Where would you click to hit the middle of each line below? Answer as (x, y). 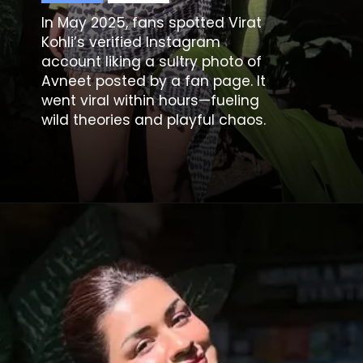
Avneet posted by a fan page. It (154, 81)
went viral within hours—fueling (151, 101)
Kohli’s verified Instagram (131, 43)
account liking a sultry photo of (152, 62)
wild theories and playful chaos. (154, 120)
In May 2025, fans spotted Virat (152, 23)
